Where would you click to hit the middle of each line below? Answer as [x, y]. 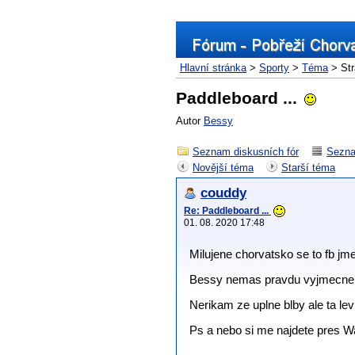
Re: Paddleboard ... [227, 211]
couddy [223, 193]
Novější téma [223, 168]
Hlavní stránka [213, 68]
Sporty [274, 68]
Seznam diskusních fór [246, 152]
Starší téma [308, 168]
